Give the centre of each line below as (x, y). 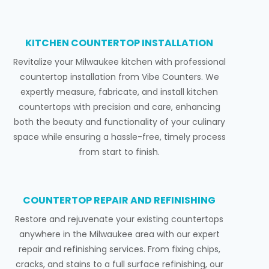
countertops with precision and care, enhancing (119, 107)
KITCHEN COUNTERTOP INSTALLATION (119, 43)
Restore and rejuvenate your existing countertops (119, 219)
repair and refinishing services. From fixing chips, (119, 249)
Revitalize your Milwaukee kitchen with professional (119, 62)
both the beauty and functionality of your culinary (119, 122)
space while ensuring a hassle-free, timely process (119, 137)
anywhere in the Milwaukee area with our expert (119, 234)
